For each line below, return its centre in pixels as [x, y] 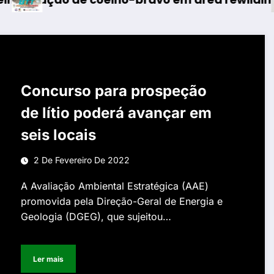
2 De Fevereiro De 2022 [82, 160]
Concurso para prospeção [114, 91]
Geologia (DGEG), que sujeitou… [96, 217]
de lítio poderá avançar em [117, 113]
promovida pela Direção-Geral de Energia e [122, 201]
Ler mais [49, 259]
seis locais [59, 135]
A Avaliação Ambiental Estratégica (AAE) [115, 186]
